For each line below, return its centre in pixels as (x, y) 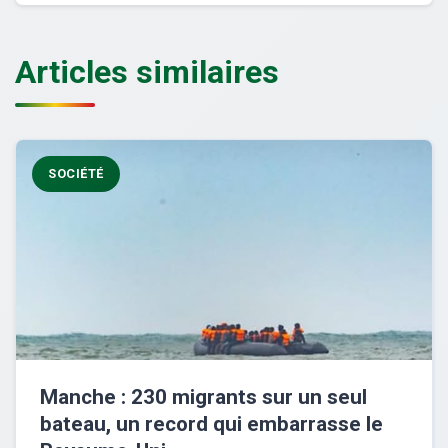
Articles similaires (147, 72)
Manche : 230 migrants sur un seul (203, 397)
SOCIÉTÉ (76, 174)
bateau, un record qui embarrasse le (211, 424)
